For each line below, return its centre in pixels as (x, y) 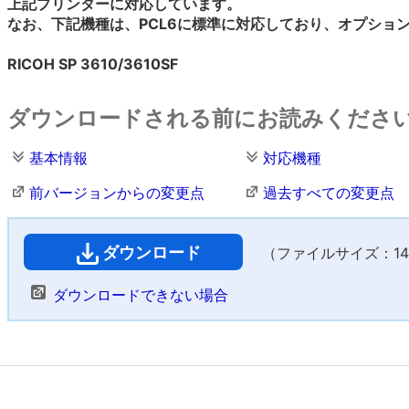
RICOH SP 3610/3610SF (93, 64)
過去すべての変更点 (329, 193)
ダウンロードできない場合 (141, 295)
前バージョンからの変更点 (117, 193)
